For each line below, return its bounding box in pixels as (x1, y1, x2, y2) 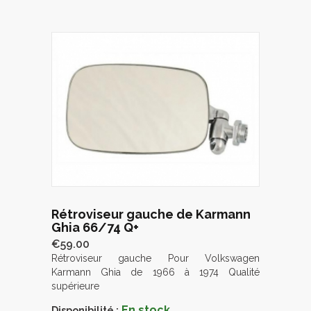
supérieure (51, 280, 99, 292)
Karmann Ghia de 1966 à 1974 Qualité (51, 266, 260, 278)
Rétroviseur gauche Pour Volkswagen (51, 252, 260, 264)
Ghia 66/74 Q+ (51, 219, 139, 235)
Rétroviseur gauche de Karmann (51, 206, 251, 221)
